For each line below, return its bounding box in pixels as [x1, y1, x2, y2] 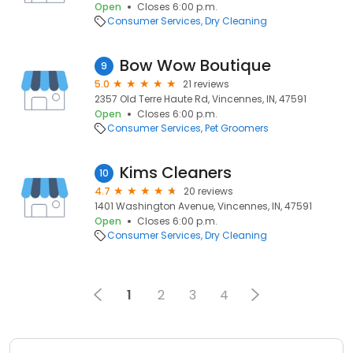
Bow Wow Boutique [120, 54, 271, 76]
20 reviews [184, 184, 233, 198]
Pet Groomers [205, 121, 269, 135]
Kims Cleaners [120, 162, 232, 184]
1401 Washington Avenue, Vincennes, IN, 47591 [95, 199, 312, 213]
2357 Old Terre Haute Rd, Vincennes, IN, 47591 [95, 92, 307, 106]
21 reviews [183, 77, 229, 91]
